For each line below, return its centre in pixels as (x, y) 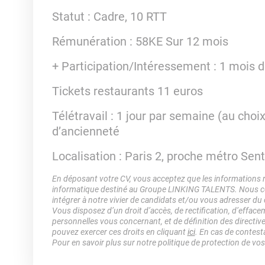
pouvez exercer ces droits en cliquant (119, 232)
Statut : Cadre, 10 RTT (109, 17)
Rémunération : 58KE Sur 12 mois (140, 41)
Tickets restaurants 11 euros (127, 91)
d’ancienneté (85, 131)
